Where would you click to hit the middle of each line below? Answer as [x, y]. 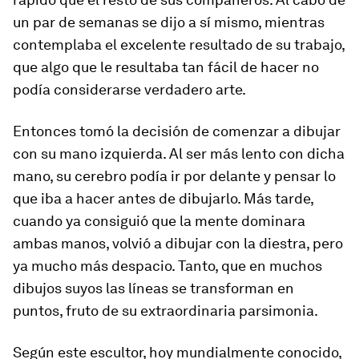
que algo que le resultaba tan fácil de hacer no [166, 67]
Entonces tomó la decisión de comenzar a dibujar [177, 131]
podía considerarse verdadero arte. [129, 89]
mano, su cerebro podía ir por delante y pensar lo [174, 176]
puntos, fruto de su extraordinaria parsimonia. [165, 311]
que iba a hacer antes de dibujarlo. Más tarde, [163, 198]
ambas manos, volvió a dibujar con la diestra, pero [178, 243]
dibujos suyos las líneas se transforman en [153, 288]
